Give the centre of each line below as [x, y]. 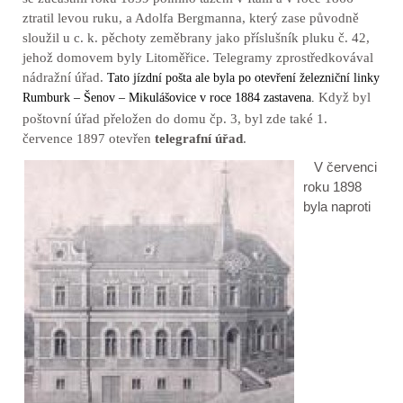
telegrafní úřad [199, 138]
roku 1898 [332, 187]
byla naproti [337, 206]
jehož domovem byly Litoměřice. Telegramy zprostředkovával [198, 57]
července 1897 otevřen [89, 138]
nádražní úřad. [63, 77]
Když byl [345, 97]
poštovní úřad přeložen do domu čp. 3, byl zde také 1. [175, 118]
